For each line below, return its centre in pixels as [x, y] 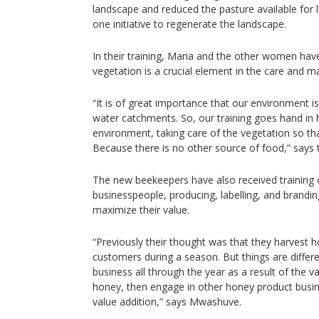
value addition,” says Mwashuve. [167, 302]
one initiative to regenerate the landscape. [189, 24]
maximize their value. [141, 210]
